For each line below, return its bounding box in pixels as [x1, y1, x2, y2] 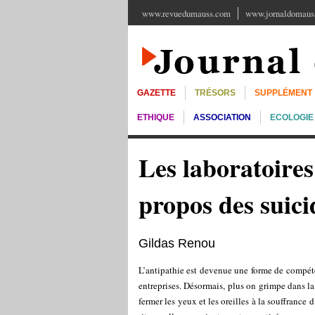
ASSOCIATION [193, 112, 251, 122]
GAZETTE [137, 88, 176, 98]
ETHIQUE [137, 112, 174, 122]
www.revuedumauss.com [142, 7, 231, 20]
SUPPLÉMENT [255, 88, 312, 98]
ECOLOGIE [270, 112, 314, 122]
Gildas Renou [139, 236, 215, 250]
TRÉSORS [195, 88, 236, 98]
